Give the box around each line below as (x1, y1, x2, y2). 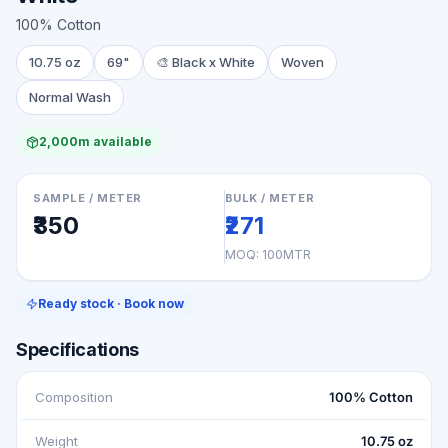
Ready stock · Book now (38, 296, 184, 311)
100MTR (261, 247, 311, 262)
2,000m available (39, 134, 152, 149)
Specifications (16, 339, 139, 360)
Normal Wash (29, 89, 111, 105)
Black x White (172, 54, 255, 70)
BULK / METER (224, 191, 315, 205)
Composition (35, 389, 113, 405)
